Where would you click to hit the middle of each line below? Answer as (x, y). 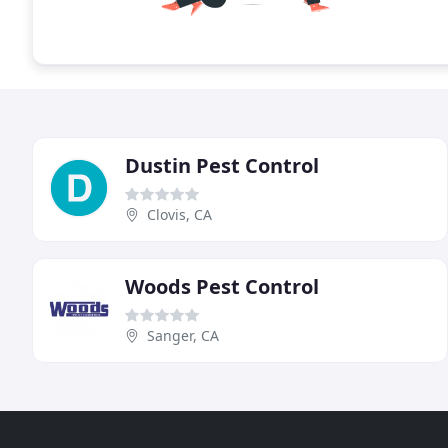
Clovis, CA (179, 214)
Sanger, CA (183, 335)
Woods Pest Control (222, 286)
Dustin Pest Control (222, 165)
